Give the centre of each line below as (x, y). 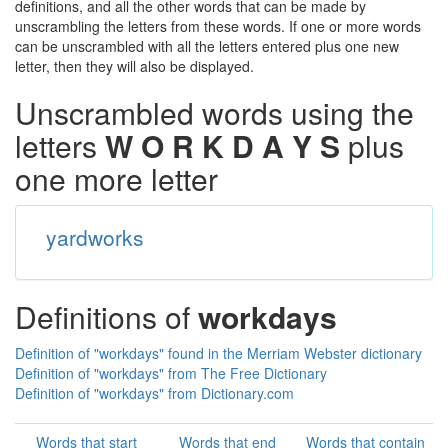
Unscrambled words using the (214, 112)
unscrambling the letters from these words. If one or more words (218, 26)
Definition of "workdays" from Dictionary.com (154, 393)
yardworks (94, 237)
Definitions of (106, 316)
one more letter (116, 178)
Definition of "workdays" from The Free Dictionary (171, 373)
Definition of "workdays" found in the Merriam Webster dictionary (218, 353)
